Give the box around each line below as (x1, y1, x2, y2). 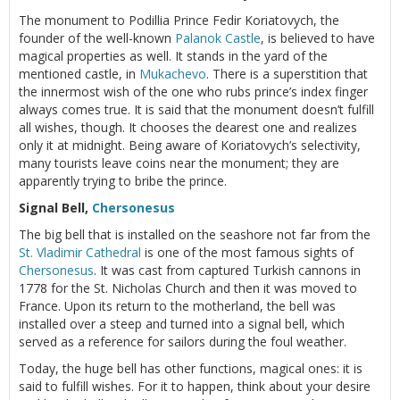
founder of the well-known (19, 29, 175, 46)
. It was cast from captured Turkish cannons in (94, 261, 361, 279)
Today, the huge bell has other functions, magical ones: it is (19, 359, 362, 377)
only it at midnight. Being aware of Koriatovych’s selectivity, (19, 136, 361, 154)
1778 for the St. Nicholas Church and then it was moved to (19, 279, 357, 296)
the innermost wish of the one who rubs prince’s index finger (19, 82, 368, 100)
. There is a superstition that (206, 64, 368, 82)
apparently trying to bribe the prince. (19, 171, 227, 189)
